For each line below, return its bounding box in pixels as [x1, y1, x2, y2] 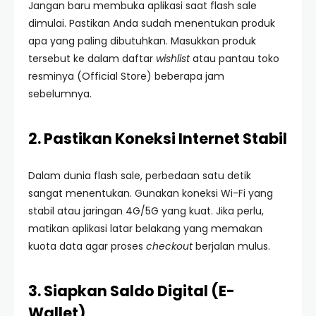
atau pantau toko [190, 51, 279, 66]
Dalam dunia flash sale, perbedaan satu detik [28, 169, 251, 183]
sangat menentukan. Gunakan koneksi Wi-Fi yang [28, 186, 273, 200]
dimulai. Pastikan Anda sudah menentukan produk [28, 16, 275, 30]
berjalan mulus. [193, 239, 270, 253]
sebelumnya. [28, 87, 92, 101]
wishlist [156, 51, 190, 66]
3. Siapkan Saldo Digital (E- [28, 281, 235, 301]
